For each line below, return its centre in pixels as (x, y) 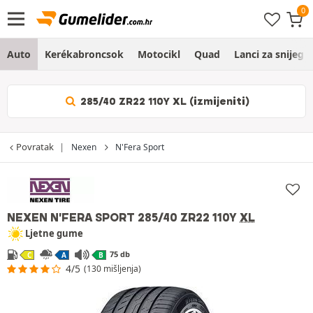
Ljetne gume (54, 233)
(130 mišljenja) (113, 269)
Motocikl (159, 54)
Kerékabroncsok (84, 54)
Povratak (35, 147)
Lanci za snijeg (269, 54)
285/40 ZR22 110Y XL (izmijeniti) (164, 101)
